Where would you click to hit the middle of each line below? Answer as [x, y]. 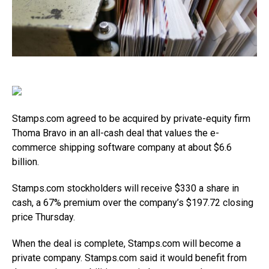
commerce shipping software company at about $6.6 [122, 147]
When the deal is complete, [70, 243]
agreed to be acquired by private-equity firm [157, 119]
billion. [26, 162]
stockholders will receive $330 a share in [152, 188]
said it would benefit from [192, 258]
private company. [48, 258]
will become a [210, 243]
